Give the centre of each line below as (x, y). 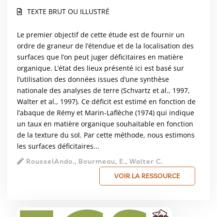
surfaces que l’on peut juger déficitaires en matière (100, 57)
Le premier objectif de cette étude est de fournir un (101, 35)
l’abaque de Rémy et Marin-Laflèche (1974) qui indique (106, 113)
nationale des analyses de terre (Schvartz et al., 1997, (103, 90)
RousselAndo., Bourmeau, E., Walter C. (93, 161)
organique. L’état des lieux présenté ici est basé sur (101, 68)
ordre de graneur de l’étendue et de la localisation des (105, 46)
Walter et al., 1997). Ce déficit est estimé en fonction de (106, 101)
